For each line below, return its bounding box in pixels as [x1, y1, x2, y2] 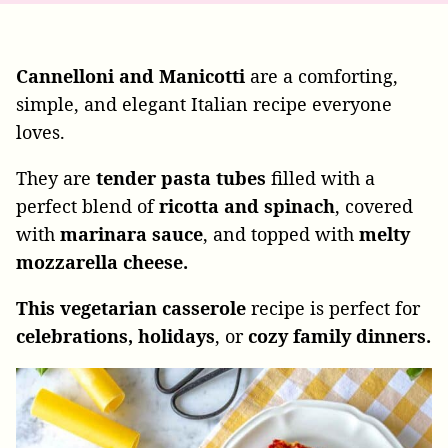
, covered [335, 194, 413, 218]
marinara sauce [60, 222, 203, 246]
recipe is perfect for [246, 296, 420, 320]
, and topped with [203, 222, 359, 246]
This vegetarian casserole [16, 296, 246, 320]
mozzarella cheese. [16, 250, 188, 274]
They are [16, 166, 96, 190]
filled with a [266, 166, 375, 190]
